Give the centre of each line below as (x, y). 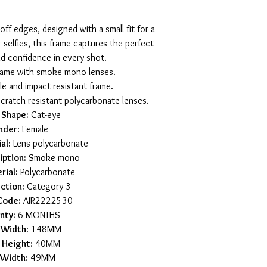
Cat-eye (44, 115)
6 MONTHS (38, 215)
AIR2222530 (47, 201)
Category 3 (47, 186)
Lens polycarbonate (49, 143)
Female (34, 129)
